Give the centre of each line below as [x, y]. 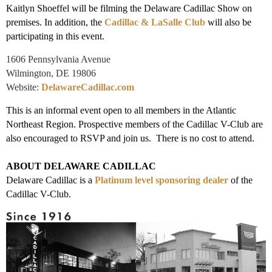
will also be [228, 22]
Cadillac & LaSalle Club [155, 22]
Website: [24, 87]
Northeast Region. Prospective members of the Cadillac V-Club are [134, 124]
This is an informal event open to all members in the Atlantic [121, 110]
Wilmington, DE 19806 [51, 73]
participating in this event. [55, 36]
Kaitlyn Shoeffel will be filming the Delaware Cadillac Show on [129, 8]
